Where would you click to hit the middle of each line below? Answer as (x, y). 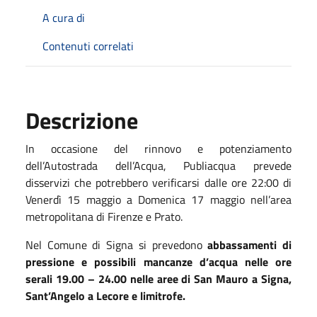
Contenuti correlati (88, 46)
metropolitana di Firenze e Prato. (104, 216)
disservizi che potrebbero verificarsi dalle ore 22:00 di (158, 182)
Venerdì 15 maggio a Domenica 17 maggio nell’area (158, 199)
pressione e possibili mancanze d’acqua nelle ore (158, 261)
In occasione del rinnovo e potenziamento (158, 148)
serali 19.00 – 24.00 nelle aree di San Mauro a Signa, (158, 278)
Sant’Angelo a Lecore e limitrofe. (105, 295)
